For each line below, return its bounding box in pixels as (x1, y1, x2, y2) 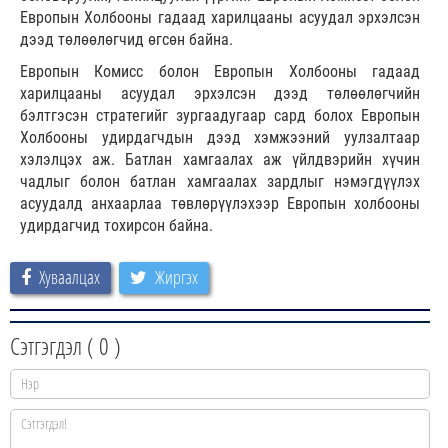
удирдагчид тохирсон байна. (20, 216, 213, 236)
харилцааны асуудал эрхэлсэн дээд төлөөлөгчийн (20, 84, 420, 104)
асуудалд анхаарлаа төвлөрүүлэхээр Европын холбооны (20, 194, 420, 214)
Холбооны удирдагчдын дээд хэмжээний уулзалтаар (20, 128, 420, 148)
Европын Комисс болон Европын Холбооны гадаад (20, 62, 420, 82)
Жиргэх (155, 265, 198, 290)
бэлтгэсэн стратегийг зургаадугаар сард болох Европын (20, 106, 420, 126)
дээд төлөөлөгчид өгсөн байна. (20, 30, 233, 50)
